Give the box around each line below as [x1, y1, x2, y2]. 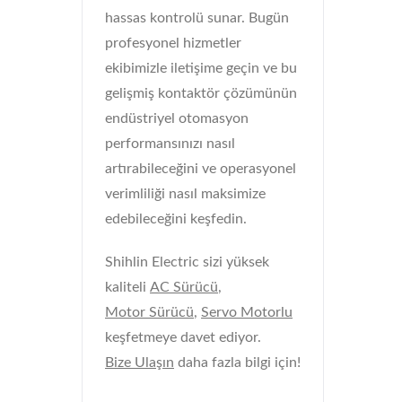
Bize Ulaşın [105, 355, 174, 370]
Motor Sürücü [105, 305, 194, 319]
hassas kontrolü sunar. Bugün [105, 11, 289, 25]
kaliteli [105, 280, 150, 294]
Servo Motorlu [201, 305, 293, 319]
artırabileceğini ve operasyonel [105, 162, 296, 176]
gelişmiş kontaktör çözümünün [105, 86, 297, 100]
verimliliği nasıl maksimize [105, 187, 266, 201]
